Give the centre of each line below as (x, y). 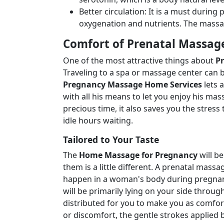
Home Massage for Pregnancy (138, 155)
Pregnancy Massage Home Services (132, 84)
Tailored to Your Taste (111, 139)
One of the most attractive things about (139, 60)
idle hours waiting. (98, 120)
